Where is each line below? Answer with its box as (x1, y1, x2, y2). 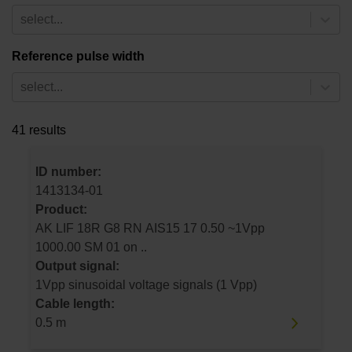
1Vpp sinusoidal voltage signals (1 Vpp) (35, 278, 257, 292)
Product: (35, 203, 87, 217)
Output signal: (35, 259, 119, 273)
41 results (12, 123, 66, 137)
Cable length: (35, 297, 115, 311)
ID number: (35, 165, 101, 179)
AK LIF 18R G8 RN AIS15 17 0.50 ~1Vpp (35, 222, 77, 236)
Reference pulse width (12, 49, 145, 64)
